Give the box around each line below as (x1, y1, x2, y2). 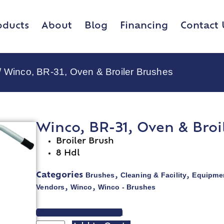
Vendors (36, 183, 65, 191)
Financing (120, 21, 168, 31)
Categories (36, 171, 83, 180)
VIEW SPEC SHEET (44, 208, 123, 217)
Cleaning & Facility (120, 171, 187, 179)
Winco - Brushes (97, 183, 156, 191)
